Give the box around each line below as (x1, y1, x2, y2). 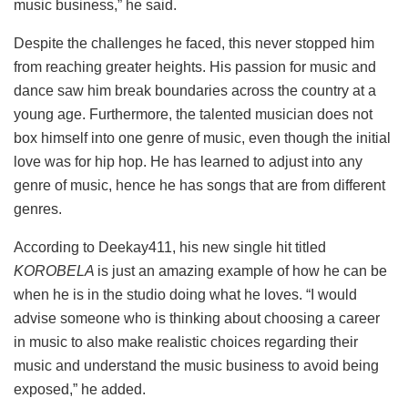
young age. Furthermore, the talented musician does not (14, 107, 372, 123)
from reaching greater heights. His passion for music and (14, 59, 376, 76)
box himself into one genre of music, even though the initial (14, 130, 391, 147)
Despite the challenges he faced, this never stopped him (14, 36, 374, 52)
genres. (14, 201, 62, 218)
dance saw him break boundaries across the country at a (14, 83, 376, 99)
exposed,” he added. (14, 382, 146, 398)
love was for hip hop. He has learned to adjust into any (14, 154, 362, 170)
